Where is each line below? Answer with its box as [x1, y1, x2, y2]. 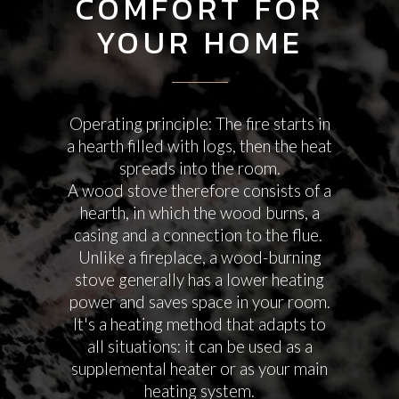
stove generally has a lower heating [75, 270, 324, 289]
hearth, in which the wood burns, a [79, 203, 320, 223]
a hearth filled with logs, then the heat [67, 136, 332, 156]
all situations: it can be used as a [86, 337, 313, 356]
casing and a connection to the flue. [73, 225, 326, 245]
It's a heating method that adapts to [73, 314, 326, 334]
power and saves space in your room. [69, 292, 330, 312]
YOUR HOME [95, 19, 304, 66]
